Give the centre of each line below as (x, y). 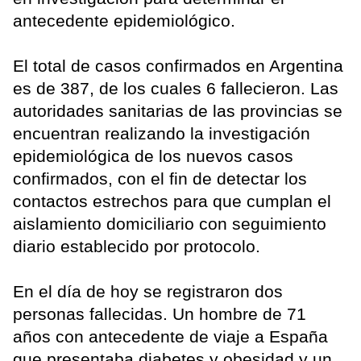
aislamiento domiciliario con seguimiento (170, 223)
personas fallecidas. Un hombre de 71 (160, 313)
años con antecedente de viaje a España (170, 336)
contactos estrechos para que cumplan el (172, 201)
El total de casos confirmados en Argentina (178, 65)
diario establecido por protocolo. (137, 246)
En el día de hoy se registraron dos (148, 291)
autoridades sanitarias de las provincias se (178, 110)
